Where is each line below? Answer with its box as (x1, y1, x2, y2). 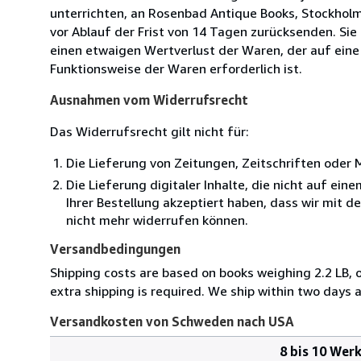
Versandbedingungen (50, 240, 180, 257)
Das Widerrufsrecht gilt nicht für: (50, 122, 249, 139)
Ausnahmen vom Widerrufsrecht (50, 91, 248, 108)
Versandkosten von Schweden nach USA (50, 313, 294, 330)
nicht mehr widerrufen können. (66, 211, 248, 228)
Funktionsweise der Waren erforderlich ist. (50, 60, 302, 77)
